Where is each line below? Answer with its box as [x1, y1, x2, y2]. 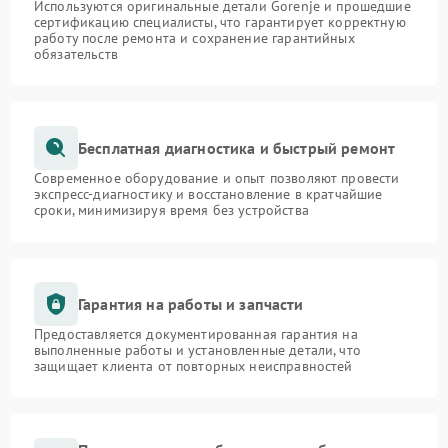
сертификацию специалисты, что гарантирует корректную [34, 13, 406, 31]
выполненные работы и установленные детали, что [34, 341, 361, 359]
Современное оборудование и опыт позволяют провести [34, 169, 400, 187]
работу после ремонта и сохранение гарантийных [34, 29, 355, 47]
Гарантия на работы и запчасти [78, 293, 304, 314]
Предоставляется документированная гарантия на [34, 325, 358, 343]
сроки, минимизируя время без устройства [34, 201, 309, 219]
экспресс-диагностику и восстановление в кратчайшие [34, 185, 383, 203]
